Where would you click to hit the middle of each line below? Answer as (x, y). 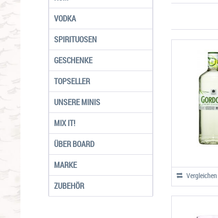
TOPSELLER (72, 81)
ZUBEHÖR (69, 186)
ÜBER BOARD (74, 144)
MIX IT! (65, 123)
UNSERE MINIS (77, 102)
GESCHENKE (73, 60)
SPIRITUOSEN (75, 39)
